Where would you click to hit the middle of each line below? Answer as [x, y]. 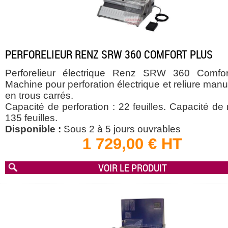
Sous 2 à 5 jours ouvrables [121, 129]
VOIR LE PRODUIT [132, 167]
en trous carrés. [39, 96]
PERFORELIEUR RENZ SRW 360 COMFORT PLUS [109, 54]
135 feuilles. [31, 118]
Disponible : [33, 129]
